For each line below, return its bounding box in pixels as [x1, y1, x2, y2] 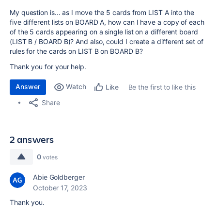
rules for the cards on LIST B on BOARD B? [10, 47, 143, 55]
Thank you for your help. [10, 62, 86, 71]
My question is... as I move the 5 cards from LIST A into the [10, 8, 194, 16]
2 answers [10, 133, 54, 146]
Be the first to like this [128, 83, 196, 91]
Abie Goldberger [33, 173, 85, 181]
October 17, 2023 [33, 184, 87, 192]
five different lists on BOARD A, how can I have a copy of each [10, 18, 204, 26]
